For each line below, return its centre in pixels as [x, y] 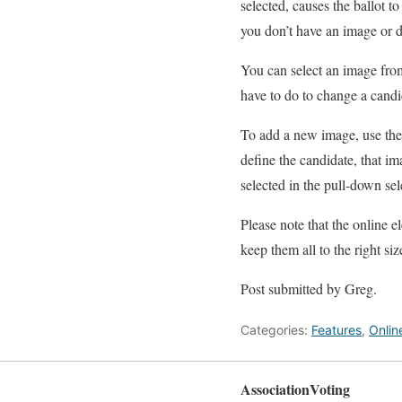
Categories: [276, 330]
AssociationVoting [295, 389]
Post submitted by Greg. [309, 288]
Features [336, 330]
